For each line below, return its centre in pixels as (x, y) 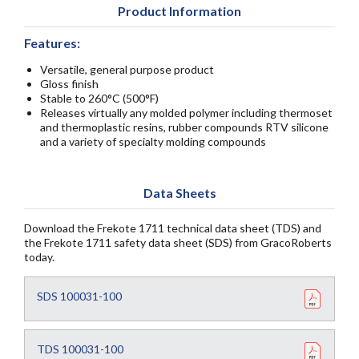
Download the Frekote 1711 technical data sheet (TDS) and (173, 228)
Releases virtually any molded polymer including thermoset (186, 113)
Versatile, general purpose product (127, 69)
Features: (52, 43)
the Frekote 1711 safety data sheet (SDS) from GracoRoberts (178, 242)
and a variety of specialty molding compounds (153, 141)
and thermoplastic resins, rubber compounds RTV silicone (184, 127)
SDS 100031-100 (79, 296)
